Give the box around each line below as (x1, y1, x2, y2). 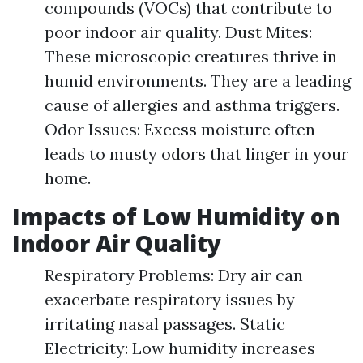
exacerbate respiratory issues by (45, 289, 295, 310)
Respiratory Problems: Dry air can (45, 265, 303, 285)
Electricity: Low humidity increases (45, 338, 315, 358)
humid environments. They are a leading (45, 70, 351, 91)
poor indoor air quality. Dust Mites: (45, 22, 312, 42)
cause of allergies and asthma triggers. (45, 95, 340, 115)
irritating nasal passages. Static (45, 314, 285, 334)
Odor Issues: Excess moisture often (45, 119, 315, 139)
